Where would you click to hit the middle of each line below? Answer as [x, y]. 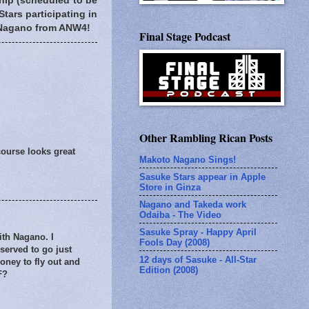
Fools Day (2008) [175, 242]
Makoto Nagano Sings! [188, 159]
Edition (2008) [169, 270]
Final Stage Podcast [185, 36]
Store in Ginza [170, 187]
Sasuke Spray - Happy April [198, 232]
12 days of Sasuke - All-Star [198, 259]
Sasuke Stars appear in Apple [202, 177]
